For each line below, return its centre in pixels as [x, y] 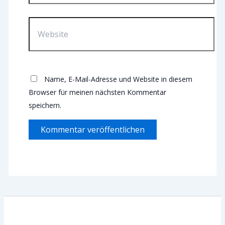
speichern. [45, 105]
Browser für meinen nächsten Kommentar [97, 92]
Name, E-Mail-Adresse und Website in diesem [118, 79]
